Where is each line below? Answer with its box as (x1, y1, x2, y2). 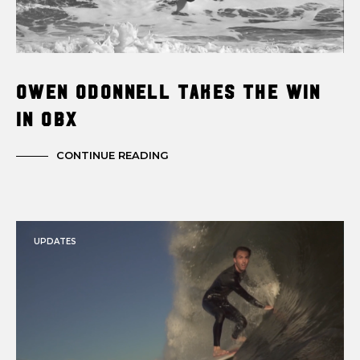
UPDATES (34, 236, 76, 247)
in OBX (16, 108, 78, 129)
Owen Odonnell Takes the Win (16, 81, 321, 101)
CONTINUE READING (56, 149, 169, 162)
